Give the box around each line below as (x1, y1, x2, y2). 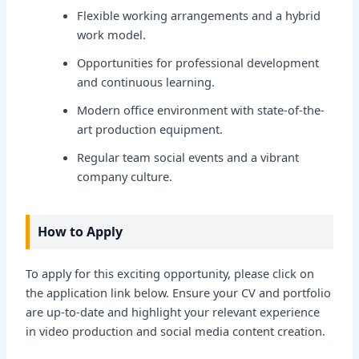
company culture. (77, 167, 173, 184)
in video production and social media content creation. (26, 323, 326, 340)
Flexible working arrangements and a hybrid (77, 6, 321, 23)
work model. (77, 26, 147, 42)
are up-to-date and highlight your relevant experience (26, 304, 321, 321)
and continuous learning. (77, 73, 216, 90)
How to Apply (38, 223, 123, 241)
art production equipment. (77, 120, 224, 137)
